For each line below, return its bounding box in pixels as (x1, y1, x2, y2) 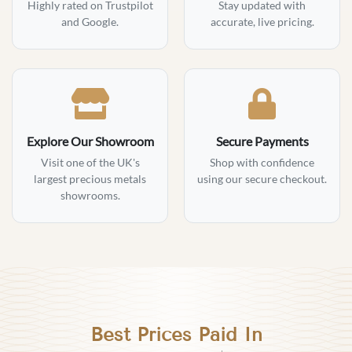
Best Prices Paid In (90, 322, 262, 346)
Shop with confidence (210, 155, 314, 169)
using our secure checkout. (197, 171, 327, 185)
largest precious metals (34, 171, 146, 185)
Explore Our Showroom (26, 133, 154, 148)
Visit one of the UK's (40, 155, 140, 169)
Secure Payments (215, 133, 309, 148)
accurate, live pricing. (210, 14, 314, 28)
